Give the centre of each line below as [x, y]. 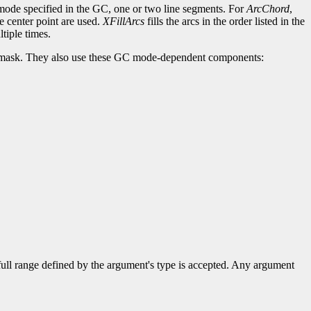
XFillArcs [124, 22]
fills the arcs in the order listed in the [225, 22]
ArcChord [268, 9]
